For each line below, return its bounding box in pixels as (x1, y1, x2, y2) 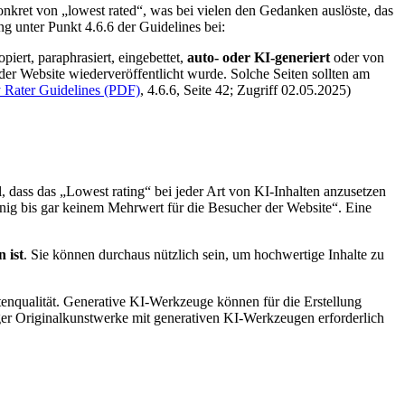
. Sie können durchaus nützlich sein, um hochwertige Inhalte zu (24, 246, 384, 262)
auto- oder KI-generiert (187, 50, 330, 66)
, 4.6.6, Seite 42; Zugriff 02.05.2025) (140, 82, 351, 99)
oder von (330, 50, 384, 66)
